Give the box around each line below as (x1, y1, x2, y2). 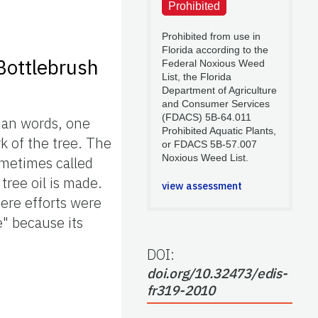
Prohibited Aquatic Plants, (162, 125, 276, 137)
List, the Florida (162, 71, 231, 83)
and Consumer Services (162, 98, 270, 110)
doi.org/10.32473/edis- (147, 265, 287, 283)
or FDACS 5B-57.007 (162, 138, 257, 150)
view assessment (162, 179, 242, 193)
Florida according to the (162, 44, 268, 56)
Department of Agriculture (162, 84, 277, 97)
